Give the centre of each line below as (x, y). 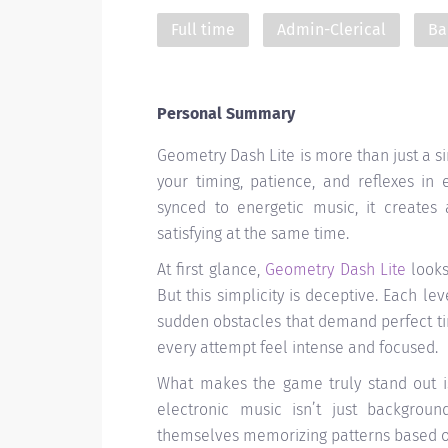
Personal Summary (226, 113)
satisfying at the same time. (253, 233)
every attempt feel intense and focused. (297, 347)
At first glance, (211, 269)
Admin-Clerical (331, 29)
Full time (203, 29)
